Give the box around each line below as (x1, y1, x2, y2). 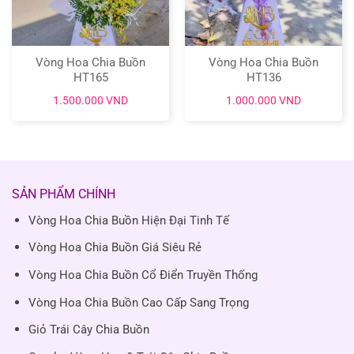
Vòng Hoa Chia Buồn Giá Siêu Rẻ (28, 240, 201, 255)
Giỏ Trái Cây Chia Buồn (28, 322, 149, 337)
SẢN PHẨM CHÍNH (12, 186, 115, 201)
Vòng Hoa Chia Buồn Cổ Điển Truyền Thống (28, 268, 258, 283)
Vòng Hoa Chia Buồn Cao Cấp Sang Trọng (28, 295, 249, 310)
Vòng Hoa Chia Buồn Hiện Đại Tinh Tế (28, 213, 229, 228)
